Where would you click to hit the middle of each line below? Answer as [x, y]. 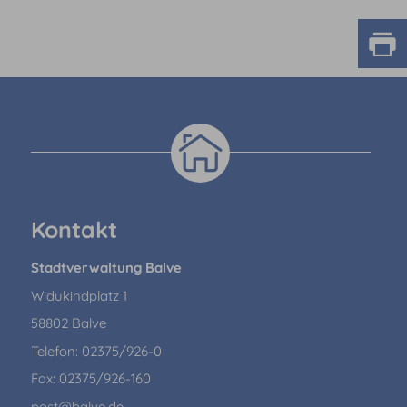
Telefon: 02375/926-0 [96, 351]
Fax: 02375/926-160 [90, 379]
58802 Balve [68, 323]
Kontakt [74, 230]
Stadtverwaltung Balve [106, 268]
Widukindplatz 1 [79, 295]
